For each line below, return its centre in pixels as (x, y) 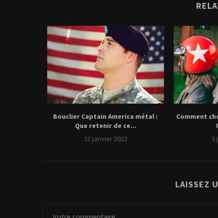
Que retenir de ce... (105, 126)
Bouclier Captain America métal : (106, 117)
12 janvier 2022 (105, 139)
